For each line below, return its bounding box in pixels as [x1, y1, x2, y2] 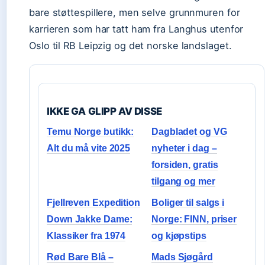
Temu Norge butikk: [47, 127, 134, 137]
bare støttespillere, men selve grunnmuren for [29, 7, 240, 18]
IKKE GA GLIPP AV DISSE [47, 105, 162, 117]
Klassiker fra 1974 [47, 231, 126, 241]
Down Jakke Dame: [47, 214, 132, 224]
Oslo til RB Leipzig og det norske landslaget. [29, 40, 232, 51]
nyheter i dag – [151, 143, 217, 153]
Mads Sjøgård [151, 252, 213, 262]
